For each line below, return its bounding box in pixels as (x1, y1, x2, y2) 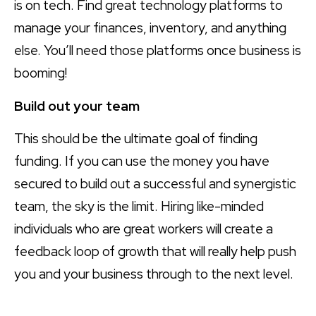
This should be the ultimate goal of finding (14, 130, 257, 148)
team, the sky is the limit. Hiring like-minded (14, 197, 264, 216)
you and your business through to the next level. (14, 265, 293, 284)
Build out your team (14, 97, 140, 115)
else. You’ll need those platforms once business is (14, 42, 301, 60)
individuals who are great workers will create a (14, 220, 273, 238)
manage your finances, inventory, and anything (14, 19, 286, 37)
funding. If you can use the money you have (14, 152, 269, 171)
